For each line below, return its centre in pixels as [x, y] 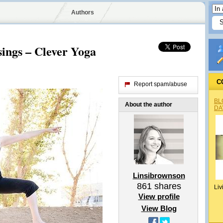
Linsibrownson [159, 175]
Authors [82, 12]
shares [166, 186]
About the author [149, 105]
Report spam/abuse [161, 84]
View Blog [159, 208]
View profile [159, 196]
